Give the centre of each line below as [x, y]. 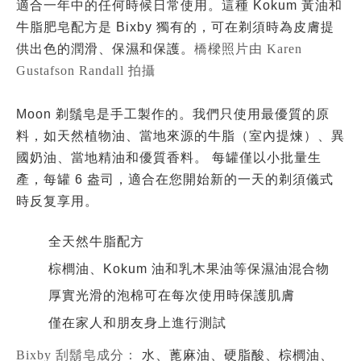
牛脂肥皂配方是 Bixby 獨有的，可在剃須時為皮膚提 [175, 27]
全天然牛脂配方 [96, 242]
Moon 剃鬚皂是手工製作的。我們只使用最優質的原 [173, 114]
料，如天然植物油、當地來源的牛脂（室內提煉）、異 [180, 136]
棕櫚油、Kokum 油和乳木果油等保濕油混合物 [189, 268]
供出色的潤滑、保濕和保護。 [105, 49]
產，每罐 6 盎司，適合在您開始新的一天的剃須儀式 [175, 179]
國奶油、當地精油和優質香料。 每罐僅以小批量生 [169, 158]
